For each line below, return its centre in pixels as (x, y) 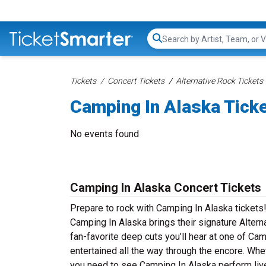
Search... (178, 45)
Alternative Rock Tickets (219, 81)
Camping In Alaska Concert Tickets (166, 188)
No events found (104, 134)
